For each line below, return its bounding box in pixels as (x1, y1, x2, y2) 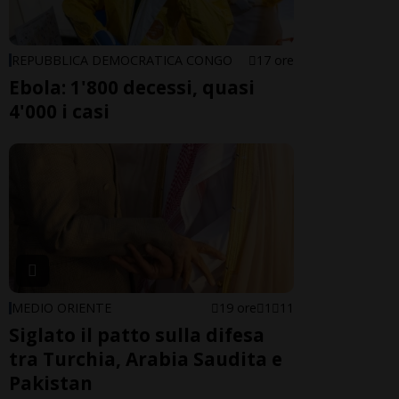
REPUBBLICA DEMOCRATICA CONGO (12, 51, 232, 69)
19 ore (219, 298, 256, 316)
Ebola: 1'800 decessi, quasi (9, 74, 255, 100)
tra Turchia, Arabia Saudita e (9, 346, 282, 371)
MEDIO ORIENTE (12, 298, 111, 316)
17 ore (256, 51, 294, 69)
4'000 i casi (9, 98, 110, 124)
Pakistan (9, 370, 93, 395)
